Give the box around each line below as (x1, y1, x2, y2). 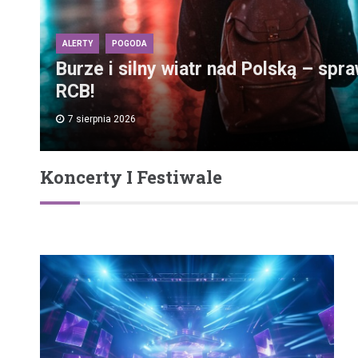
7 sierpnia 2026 (68, 113, 136, 125)
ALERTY (62, 39, 93, 49)
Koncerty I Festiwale (40, 165, 222, 189)
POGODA (112, 39, 147, 49)
